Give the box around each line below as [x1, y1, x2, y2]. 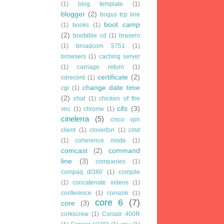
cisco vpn [110, 115, 140, 123]
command [108, 146, 140, 154]
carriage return [77, 63, 124, 70]
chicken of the [99, 94, 140, 102]
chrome [83, 105, 104, 112]
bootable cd [73, 31, 106, 39]
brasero [119, 31, 140, 39]
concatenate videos [72, 178, 128, 186]
